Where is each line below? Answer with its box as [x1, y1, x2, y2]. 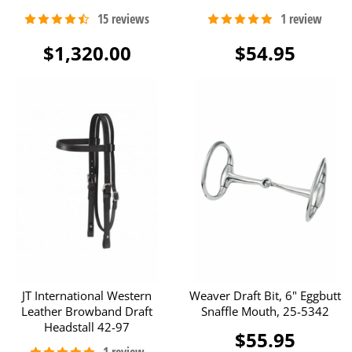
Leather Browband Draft [21, 303, 153, 320]
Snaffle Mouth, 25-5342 [200, 303, 329, 320]
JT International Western [22, 288, 152, 304]
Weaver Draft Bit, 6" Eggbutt [189, 288, 341, 304]
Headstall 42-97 [44, 319, 130, 335]
